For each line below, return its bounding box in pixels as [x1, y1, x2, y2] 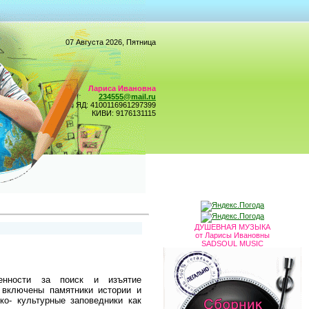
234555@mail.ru [99, 92, 156, 101]
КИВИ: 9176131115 [92, 109, 156, 117]
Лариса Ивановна [88, 84, 156, 92]
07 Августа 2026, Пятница [66, 38, 156, 46]
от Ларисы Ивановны [195, 231, 270, 239]
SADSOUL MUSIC [201, 239, 263, 248]
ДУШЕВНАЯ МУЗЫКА [195, 223, 270, 231]
